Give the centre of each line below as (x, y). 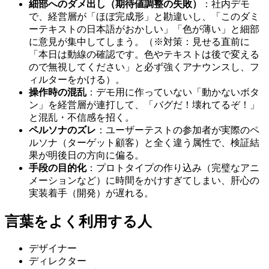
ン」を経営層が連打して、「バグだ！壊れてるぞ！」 (144, 104)
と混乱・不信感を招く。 (82, 117)
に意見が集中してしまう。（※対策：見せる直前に (139, 41)
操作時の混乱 (58, 92)
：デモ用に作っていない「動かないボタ (173, 92)
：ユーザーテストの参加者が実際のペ (178, 130)
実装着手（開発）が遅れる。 (91, 193)
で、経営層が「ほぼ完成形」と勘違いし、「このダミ (144, 16)
